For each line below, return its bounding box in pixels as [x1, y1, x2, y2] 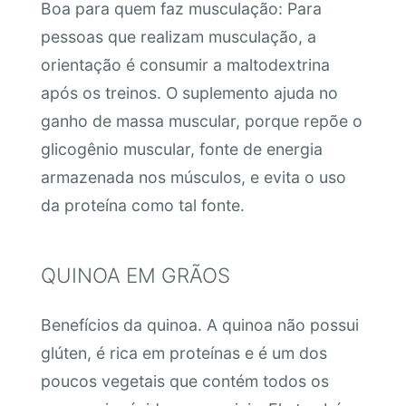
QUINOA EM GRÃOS [40, 263, 230, 288]
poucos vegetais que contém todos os [40, 371, 329, 391]
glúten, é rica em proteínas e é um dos [40, 343, 327, 362]
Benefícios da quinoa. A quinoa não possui [40, 314, 359, 334]
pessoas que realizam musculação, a [40, 27, 316, 47]
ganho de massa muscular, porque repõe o [40, 111, 362, 131]
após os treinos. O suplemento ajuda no [40, 83, 338, 103]
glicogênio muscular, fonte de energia [40, 140, 323, 159]
